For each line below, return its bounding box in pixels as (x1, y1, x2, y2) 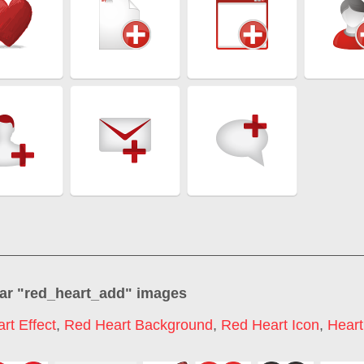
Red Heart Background (64, 317, 213, 334)
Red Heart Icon (221, 317, 319, 334)
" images (125, 284, 187, 301)
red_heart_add (24, 284, 125, 301)
